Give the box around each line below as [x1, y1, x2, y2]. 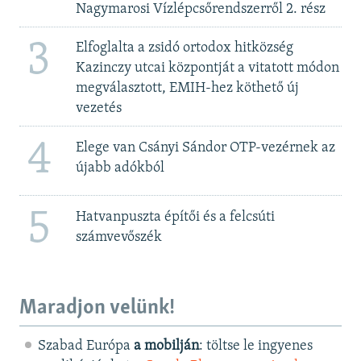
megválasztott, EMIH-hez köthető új [75, 81, 299, 97]
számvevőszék [75, 229, 162, 245]
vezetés [75, 101, 122, 117]
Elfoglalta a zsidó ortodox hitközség [75, 40, 293, 56]
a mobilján [133, 338, 199, 354]
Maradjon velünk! [19, 297, 175, 320]
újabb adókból [75, 160, 164, 176]
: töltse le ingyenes [198, 338, 313, 354]
